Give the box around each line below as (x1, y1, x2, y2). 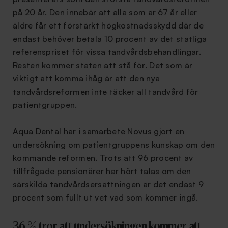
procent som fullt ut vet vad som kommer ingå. (13, 192, 198, 203)
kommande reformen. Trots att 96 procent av (13, 153, 193, 163)
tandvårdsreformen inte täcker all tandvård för (13, 87, 198, 97)
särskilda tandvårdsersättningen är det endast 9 (13, 179, 204, 189)
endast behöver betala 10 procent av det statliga (13, 34, 207, 44)
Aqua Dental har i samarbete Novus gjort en (13, 126, 185, 136)
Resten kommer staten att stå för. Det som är (13, 60, 193, 70)
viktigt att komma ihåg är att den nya (13, 73, 160, 83)
